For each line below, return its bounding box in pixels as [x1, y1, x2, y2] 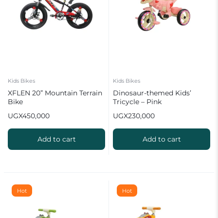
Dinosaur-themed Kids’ [113, 88, 191, 97]
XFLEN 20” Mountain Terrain [8, 88, 102, 97]
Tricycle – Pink [113, 97, 162, 106]
